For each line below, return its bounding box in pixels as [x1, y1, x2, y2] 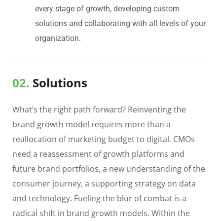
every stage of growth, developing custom [35, 3, 180, 13]
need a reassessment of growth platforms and [12, 148, 184, 159]
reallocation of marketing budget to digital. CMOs [12, 133, 195, 145]
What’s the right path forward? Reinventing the [12, 104, 186, 115]
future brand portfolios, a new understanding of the [12, 163, 205, 174]
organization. [35, 33, 81, 43]
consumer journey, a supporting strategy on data [12, 178, 196, 189]
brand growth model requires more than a [12, 118, 171, 130]
